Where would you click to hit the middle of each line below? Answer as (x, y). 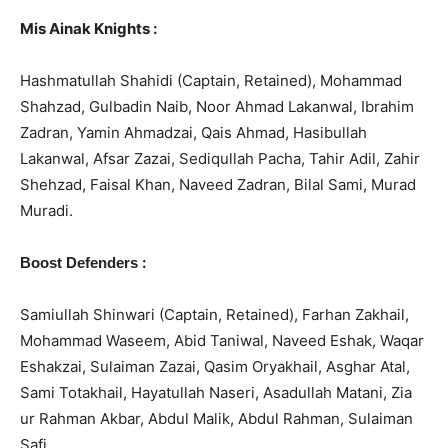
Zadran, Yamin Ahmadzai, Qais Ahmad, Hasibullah (193, 132)
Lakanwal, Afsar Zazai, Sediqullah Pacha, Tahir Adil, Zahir (220, 158)
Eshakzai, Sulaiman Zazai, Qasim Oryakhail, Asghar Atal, (215, 366)
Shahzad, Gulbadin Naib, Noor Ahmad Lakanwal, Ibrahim (217, 106)
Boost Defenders (81, 262)
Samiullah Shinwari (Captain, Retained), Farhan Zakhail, (214, 314)
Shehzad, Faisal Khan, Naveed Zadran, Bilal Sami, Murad (218, 184)
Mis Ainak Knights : (88, 28)
